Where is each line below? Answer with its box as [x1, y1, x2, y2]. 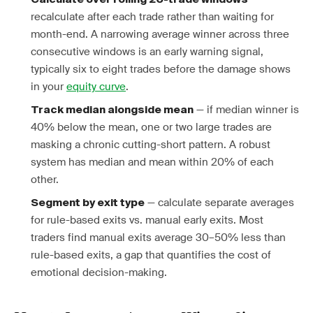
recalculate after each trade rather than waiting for [31, 10, 274, 24]
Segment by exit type [31, 198, 145, 208]
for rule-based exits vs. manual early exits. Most [31, 213, 263, 227]
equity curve [66, 80, 126, 94]
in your [31, 80, 66, 94]
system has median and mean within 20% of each [31, 155, 274, 169]
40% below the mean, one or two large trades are [31, 120, 272, 134]
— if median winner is [194, 103, 299, 117]
